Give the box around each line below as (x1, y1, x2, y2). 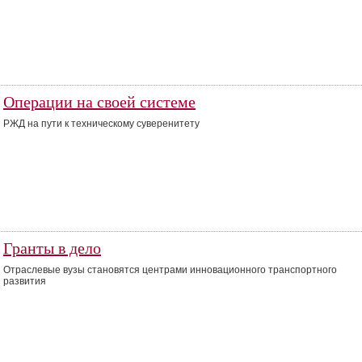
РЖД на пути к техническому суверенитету (3, 118, 200, 129)
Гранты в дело (3, 239, 101, 257)
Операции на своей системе (3, 93, 196, 111)
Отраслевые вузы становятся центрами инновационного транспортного (3, 264, 337, 276)
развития (3, 276, 46, 287)
